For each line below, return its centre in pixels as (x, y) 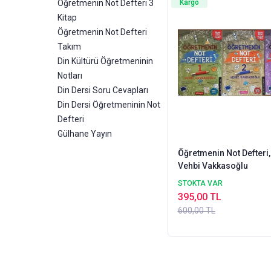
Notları (70, 76)
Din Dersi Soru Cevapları (103, 90)
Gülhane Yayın (85, 134)
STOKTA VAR (200, 183)
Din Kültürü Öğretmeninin (105, 61)
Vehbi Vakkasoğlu (213, 165)
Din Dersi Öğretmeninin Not (109, 105)
